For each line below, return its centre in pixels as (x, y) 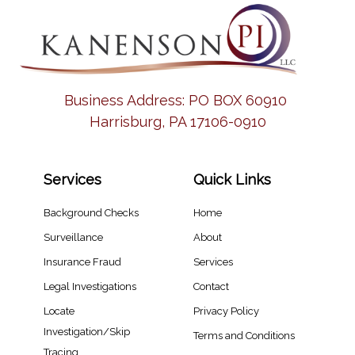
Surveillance (73, 238)
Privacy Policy (226, 311)
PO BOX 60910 (238, 101)
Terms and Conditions (244, 336)
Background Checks (91, 213)
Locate (59, 311)
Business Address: (126, 101)
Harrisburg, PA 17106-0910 (177, 122)
